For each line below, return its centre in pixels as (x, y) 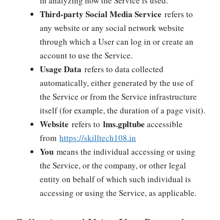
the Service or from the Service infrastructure (118, 96)
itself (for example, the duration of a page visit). (123, 110)
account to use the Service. (86, 55)
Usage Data (61, 69)
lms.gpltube (124, 124)
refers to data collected (123, 69)
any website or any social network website (112, 28)
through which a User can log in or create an (117, 41)
